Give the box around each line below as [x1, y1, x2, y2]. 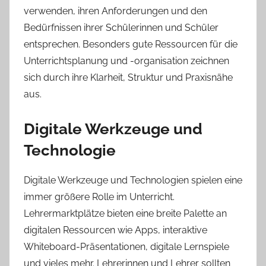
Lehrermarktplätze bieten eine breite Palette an [24, 208, 227, 220]
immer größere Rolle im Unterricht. [24, 191, 175, 203]
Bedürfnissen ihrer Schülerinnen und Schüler [24, 21, 218, 33]
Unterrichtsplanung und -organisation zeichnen [24, 55, 229, 66]
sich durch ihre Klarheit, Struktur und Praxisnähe [24, 71, 233, 83]
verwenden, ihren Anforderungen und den [24, 5, 207, 17]
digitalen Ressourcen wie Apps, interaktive [24, 224, 207, 236]
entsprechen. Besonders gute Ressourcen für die [24, 38, 237, 50]
